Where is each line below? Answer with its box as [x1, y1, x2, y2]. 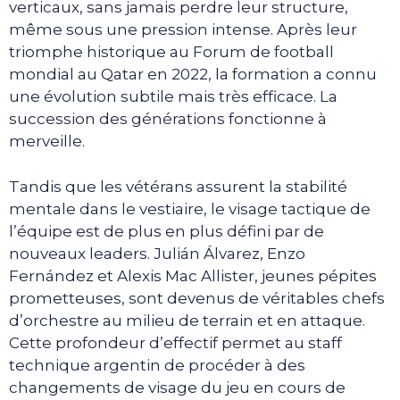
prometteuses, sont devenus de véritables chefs [9, 288, 385, 307]
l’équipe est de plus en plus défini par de [9, 221, 324, 240]
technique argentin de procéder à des [9, 355, 305, 374]
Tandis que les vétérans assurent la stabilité [9, 177, 347, 196]
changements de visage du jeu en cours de [9, 378, 346, 396]
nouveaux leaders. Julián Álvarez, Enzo [9, 244, 305, 262]
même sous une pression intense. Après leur [9, 21, 357, 39]
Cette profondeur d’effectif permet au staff [9, 333, 342, 352]
